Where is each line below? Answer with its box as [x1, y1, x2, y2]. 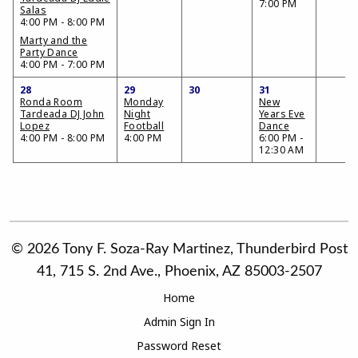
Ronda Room [20, 95, 83, 109]
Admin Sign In [143, 314, 215, 329]
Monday [124, 95, 164, 109]
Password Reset [137, 338, 221, 353]
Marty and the [20, 34, 88, 47]
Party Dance [20, 46, 78, 59]
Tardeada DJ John [20, 107, 105, 121]
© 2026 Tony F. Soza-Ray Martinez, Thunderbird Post [10, 242, 348, 257]
